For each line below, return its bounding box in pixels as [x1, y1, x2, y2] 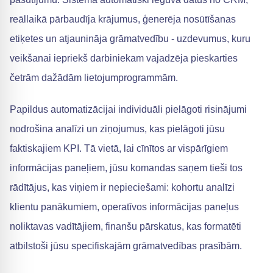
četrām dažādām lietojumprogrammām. [10, 73, 178, 83]
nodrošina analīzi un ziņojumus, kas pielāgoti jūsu [10, 124, 225, 134]
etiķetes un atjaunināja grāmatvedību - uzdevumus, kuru [10, 34, 250, 44]
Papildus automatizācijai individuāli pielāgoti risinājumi [10, 104, 247, 115]
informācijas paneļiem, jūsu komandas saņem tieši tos [10, 163, 243, 173]
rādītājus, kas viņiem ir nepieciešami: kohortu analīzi [10, 182, 235, 193]
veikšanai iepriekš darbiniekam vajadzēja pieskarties [10, 53, 238, 63]
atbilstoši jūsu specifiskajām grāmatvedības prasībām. [10, 241, 242, 251]
